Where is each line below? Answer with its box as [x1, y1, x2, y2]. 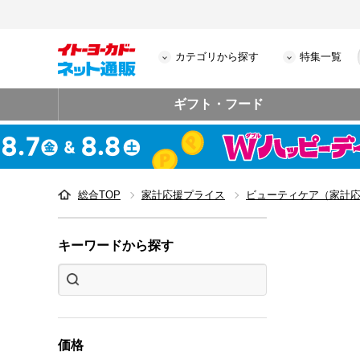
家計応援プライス [141, 189, 225, 201]
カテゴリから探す [175, 51, 259, 63]
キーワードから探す [58, 239, 174, 252]
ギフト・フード [174, 97, 264, 111]
